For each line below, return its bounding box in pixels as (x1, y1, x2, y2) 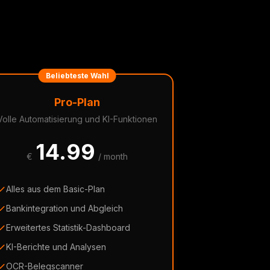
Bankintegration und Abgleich (6, 203, 123, 213)
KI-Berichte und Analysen (6, 242, 106, 252)
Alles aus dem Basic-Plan (6, 184, 105, 194)
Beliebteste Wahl (45, 71, 109, 80)
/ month (98, 151, 128, 162)
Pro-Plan (54, 96, 100, 108)
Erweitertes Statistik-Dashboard (6, 222, 130, 233)
